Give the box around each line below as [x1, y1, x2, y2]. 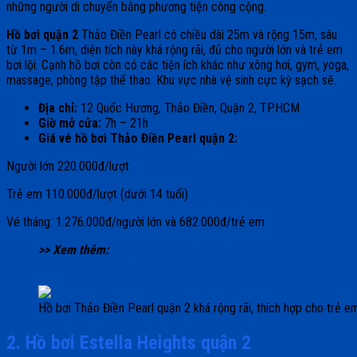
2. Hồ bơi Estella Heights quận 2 [6, 331, 251, 355]
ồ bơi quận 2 [14, 27, 78, 43]
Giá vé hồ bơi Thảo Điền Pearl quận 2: [38, 131, 237, 147]
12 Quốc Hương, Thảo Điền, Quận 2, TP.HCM [80, 100, 300, 116]
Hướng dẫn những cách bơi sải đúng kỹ [112, 242, 313, 258]
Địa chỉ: [38, 100, 80, 116]
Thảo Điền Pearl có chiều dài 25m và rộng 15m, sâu [78, 27, 337, 43]
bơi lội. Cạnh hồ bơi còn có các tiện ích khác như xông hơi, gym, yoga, [6, 57, 349, 73]
